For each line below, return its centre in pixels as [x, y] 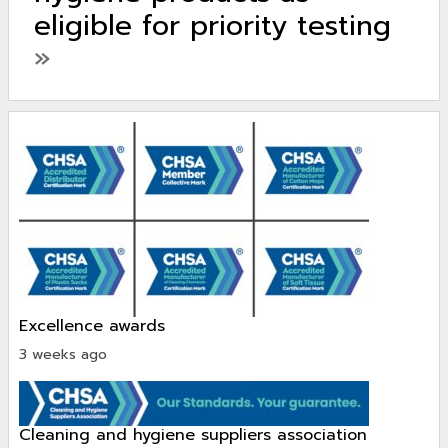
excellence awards [96, 325]
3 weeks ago [63, 354]
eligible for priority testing [212, 25]
